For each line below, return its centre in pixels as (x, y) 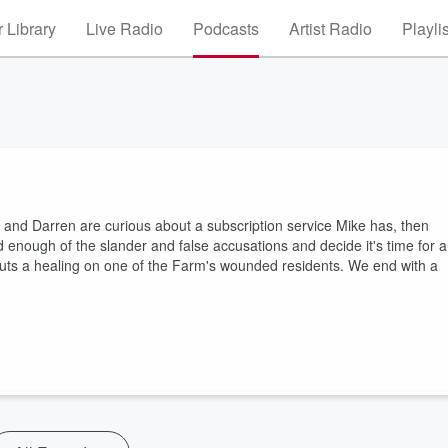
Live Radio (124, 28)
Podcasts (226, 28)
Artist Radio (330, 28)
